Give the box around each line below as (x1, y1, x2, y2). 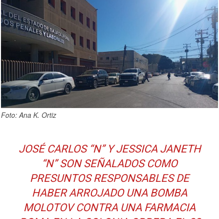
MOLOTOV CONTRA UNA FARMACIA (23, 201, 196, 214)
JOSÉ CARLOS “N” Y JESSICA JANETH (18, 143, 201, 155)
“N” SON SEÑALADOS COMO (42, 157, 177, 170)
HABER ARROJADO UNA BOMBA (32, 187, 187, 199)
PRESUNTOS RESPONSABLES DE (30, 172, 189, 185)
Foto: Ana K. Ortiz (1, 110, 56, 120)
